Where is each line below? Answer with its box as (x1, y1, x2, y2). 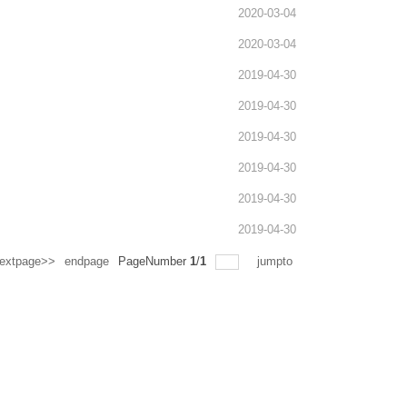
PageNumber (118, 254, 190, 268)
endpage (65, 254, 109, 268)
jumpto (257, 254, 296, 268)
